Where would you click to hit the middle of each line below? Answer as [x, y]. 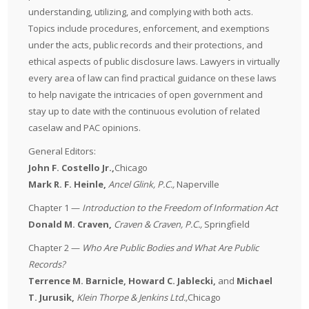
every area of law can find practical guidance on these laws [153, 78]
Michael [254, 281]
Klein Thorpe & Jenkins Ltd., [132, 297]
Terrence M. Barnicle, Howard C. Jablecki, [123, 281]
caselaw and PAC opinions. [85, 128]
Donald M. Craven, [70, 224]
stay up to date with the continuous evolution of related [144, 111]
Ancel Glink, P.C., [142, 184]
